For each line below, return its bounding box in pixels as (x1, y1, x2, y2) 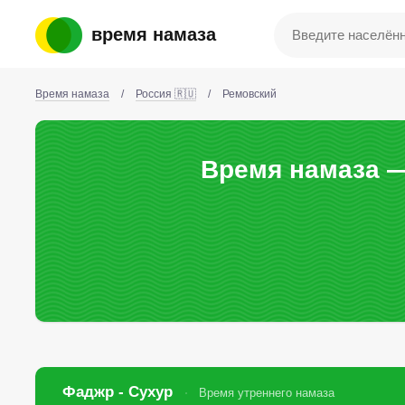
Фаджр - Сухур (62, 383, 178, 400)
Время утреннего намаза (199, 386, 335, 400)
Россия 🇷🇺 (136, 88, 196, 100)
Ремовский (222, 88, 277, 100)
